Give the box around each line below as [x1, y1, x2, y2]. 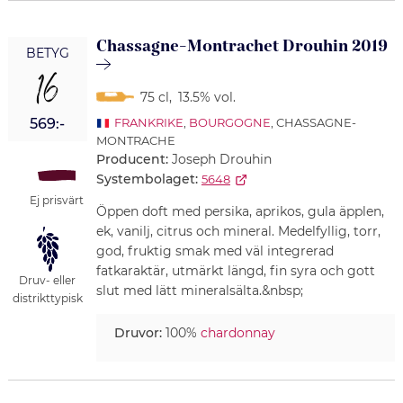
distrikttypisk [12, 291, 83, 306]
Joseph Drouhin [171, 151, 272, 168]
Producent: [95, 151, 172, 168]
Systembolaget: [95, 171, 198, 188]
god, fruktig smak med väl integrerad [95, 243, 334, 260]
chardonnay [200, 325, 275, 342]
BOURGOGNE [188, 115, 271, 130]
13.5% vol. [177, 89, 236, 106]
